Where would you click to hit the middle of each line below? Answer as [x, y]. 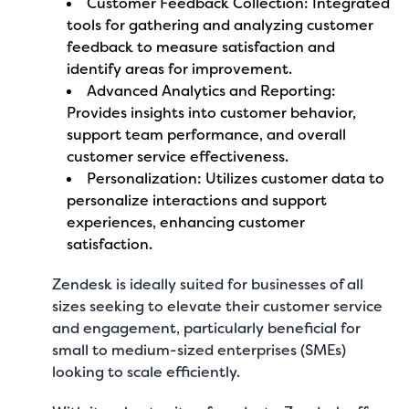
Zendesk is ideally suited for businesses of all [208, 284]
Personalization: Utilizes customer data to [236, 178]
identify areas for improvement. [180, 69]
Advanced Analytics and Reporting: [212, 91]
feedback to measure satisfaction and [201, 47]
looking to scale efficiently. [148, 372]
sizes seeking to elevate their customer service [218, 306]
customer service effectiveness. [178, 157]
